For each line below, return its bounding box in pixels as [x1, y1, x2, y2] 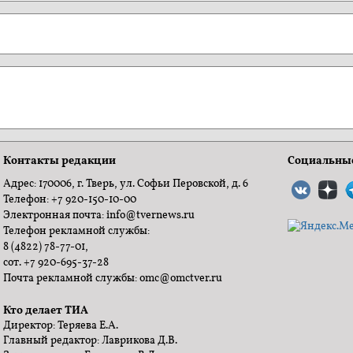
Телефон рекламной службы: [3, 224, 150, 239]
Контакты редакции [3, 153, 117, 169]
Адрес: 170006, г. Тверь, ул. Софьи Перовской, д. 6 [3, 176, 249, 191]
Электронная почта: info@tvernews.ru [3, 208, 195, 223]
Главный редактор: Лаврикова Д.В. [3, 333, 178, 348]
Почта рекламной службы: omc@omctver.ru [3, 271, 223, 286]
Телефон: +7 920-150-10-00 [3, 192, 137, 207]
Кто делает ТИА [3, 303, 89, 318]
